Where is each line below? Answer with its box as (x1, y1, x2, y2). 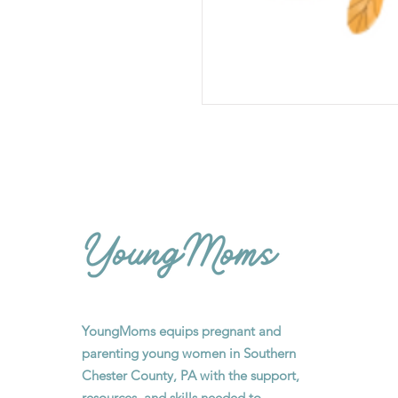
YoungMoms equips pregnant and (82, 322, 282, 339)
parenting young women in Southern (82, 345, 297, 362)
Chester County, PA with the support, (82, 367, 300, 384)
